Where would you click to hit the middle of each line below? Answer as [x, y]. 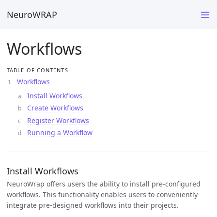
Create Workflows [55, 108]
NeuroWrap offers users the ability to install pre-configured [104, 184]
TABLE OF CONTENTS [38, 70]
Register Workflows [58, 120]
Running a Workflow [60, 132]
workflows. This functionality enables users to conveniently [102, 194]
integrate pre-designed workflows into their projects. [93, 205]
